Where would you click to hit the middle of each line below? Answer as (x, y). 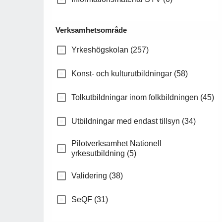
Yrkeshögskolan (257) (110, 50)
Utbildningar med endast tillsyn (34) (134, 121)
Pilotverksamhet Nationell (116, 144)
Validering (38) (97, 176)
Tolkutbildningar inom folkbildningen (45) (143, 98)
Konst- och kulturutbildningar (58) (130, 74)
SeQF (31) (90, 200)
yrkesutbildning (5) (104, 154)
